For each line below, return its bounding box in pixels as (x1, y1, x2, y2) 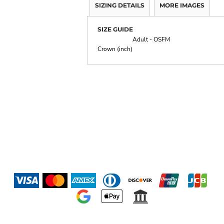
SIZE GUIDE (97, 25, 133, 33)
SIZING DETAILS (95, 1, 144, 9)
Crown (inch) (97, 44, 132, 53)
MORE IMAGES (159, 1, 204, 9)
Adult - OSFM (132, 35, 170, 43)
